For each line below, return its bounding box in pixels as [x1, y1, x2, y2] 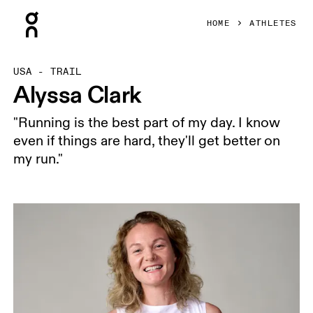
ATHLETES [249, 18, 297, 29]
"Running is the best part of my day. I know [13, 114, 281, 132]
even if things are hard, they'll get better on [13, 132, 281, 150]
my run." [13, 150, 64, 168]
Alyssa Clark [13, 80, 142, 109]
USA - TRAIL [13, 66, 82, 78]
